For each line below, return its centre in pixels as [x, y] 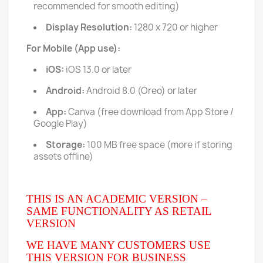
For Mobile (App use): [73, 48]
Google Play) [60, 124]
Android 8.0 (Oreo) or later [141, 91]
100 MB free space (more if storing [159, 145]
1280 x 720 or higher [175, 27]
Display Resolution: [89, 27]
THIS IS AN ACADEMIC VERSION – [117, 199]
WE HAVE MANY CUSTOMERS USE [119, 245]
